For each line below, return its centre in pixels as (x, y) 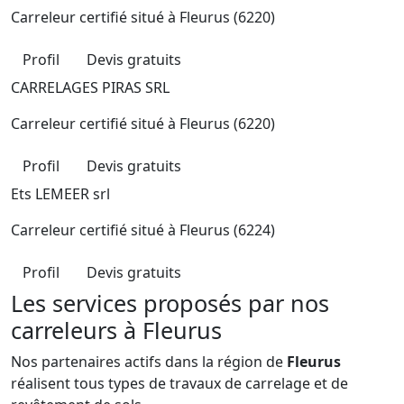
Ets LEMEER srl (60, 193)
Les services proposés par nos (170, 303)
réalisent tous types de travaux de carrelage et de (179, 383)
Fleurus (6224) (227, 230)
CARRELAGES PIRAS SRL (90, 87)
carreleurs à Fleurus (116, 330)
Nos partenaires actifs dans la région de (149, 361)
